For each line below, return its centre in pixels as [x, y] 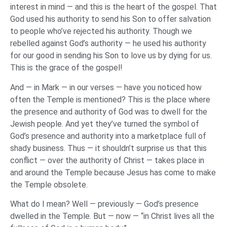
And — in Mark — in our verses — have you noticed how [106, 87]
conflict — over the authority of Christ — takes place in [107, 160]
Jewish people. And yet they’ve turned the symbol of [105, 124]
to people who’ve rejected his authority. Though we [101, 31]
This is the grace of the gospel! [67, 68]
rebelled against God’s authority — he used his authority [108, 44]
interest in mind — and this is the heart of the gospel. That [113, 7]
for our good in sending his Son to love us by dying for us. [111, 56]
